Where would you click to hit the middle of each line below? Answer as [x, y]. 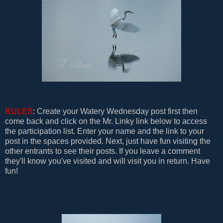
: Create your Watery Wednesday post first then [115, 111]
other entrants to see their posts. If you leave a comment [103, 151]
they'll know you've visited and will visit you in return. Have [108, 161]
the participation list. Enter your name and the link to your [105, 131]
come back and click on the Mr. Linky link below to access [106, 121]
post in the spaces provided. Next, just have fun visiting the [108, 141]
